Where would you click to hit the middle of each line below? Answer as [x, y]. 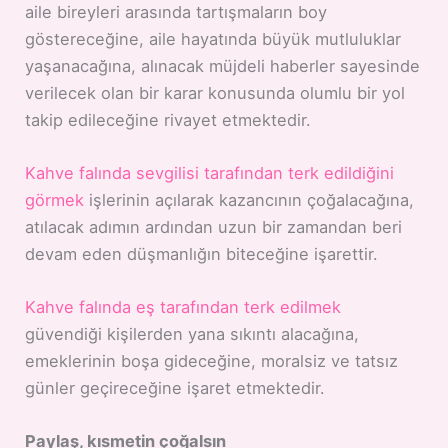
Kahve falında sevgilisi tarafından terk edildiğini [210, 172]
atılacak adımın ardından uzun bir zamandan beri [214, 226]
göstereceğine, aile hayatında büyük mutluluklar [213, 38]
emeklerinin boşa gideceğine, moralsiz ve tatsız [212, 361]
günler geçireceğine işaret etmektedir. [175, 388]
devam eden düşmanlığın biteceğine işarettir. [202, 253]
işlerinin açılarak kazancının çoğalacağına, [249, 199]
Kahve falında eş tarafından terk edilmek [183, 307]
